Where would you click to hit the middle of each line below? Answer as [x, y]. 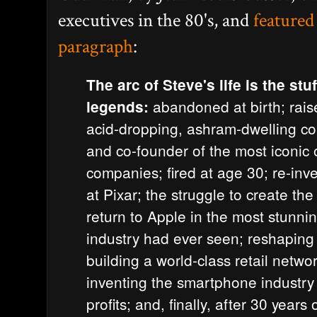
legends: [120, 107]
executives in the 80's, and [156, 20]
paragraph [96, 46]
